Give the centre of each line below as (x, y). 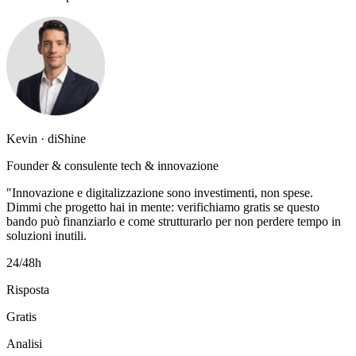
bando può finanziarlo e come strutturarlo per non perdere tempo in (174, 222)
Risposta (28, 290)
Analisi (24, 344)
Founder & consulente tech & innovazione (112, 166)
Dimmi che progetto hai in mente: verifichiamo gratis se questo (163, 207)
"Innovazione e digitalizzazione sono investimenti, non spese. (160, 193)
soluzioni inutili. (46, 236)
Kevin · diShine (46, 139)
